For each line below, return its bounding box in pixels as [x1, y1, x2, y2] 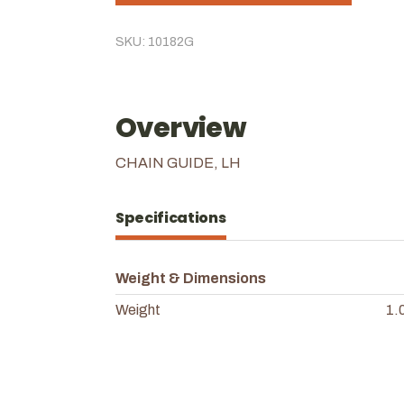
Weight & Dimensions [115, 270, 266, 286]
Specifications [115, 207, 226, 228]
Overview [115, 108, 247, 147]
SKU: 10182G [115, 34, 194, 49]
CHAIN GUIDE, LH [115, 154, 241, 170]
